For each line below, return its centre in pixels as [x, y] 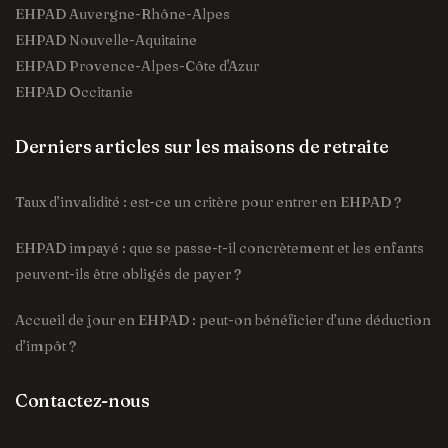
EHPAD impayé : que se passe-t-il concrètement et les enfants [219, 248]
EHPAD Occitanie [74, 92]
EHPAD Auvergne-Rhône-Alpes [122, 14]
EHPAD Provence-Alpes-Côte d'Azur [137, 66]
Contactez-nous [82, 400]
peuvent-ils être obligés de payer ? [128, 274]
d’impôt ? [45, 346]
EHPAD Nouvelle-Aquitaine [106, 40]
